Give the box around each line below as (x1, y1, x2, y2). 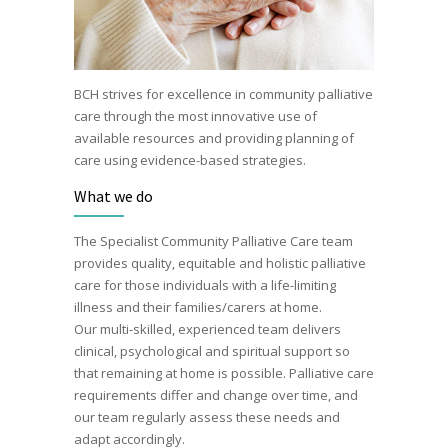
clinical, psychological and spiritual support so (74, 341, 350, 360)
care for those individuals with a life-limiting (74, 275, 336, 294)
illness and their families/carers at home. (74, 297, 322, 316)
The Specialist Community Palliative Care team (74, 231, 353, 250)
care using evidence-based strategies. (74, 150, 306, 169)
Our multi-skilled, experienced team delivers (74, 319, 341, 338)
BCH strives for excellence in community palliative (74, 84, 373, 103)
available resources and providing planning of (74, 128, 354, 147)
